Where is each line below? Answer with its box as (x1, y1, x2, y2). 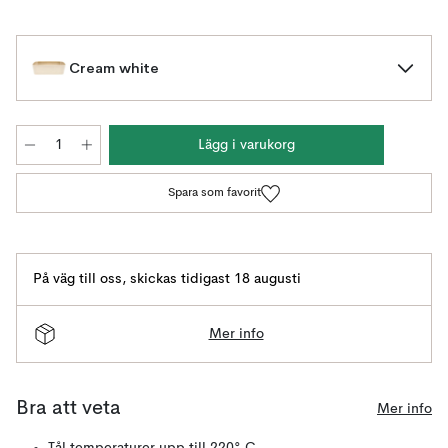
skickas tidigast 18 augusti (130, 272, 301, 286)
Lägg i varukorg (198, 138, 295, 152)
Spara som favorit (167, 187, 261, 199)
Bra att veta (16, 399, 121, 419)
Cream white (69, 58, 159, 77)
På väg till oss (33, 272, 122, 286)
